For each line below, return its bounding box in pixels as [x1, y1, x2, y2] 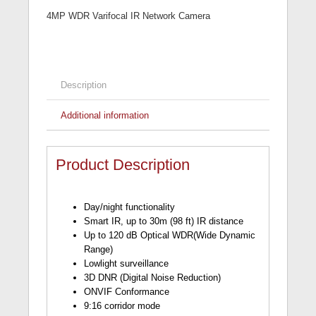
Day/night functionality [84, 202, 176, 213]
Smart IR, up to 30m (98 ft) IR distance [84, 216, 244, 227]
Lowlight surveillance [84, 258, 169, 269]
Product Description [56, 156, 190, 174]
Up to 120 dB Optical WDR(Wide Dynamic [84, 230, 256, 241]
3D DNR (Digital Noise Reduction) [84, 272, 221, 284]
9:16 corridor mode [84, 300, 161, 312]
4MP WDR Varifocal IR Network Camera [46, 11, 210, 22]
